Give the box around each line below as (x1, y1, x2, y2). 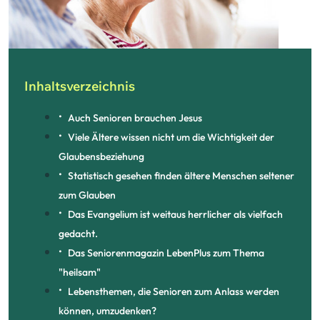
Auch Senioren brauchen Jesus (68, 111, 203, 125)
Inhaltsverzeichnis (24, 78, 136, 95)
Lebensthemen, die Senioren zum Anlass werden (68, 285, 280, 299)
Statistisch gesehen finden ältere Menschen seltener (68, 169, 295, 183)
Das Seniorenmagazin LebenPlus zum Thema (68, 246, 265, 260)
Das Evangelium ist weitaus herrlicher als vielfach (68, 208, 284, 221)
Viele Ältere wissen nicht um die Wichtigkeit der (68, 131, 275, 144)
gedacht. (58, 227, 98, 241)
